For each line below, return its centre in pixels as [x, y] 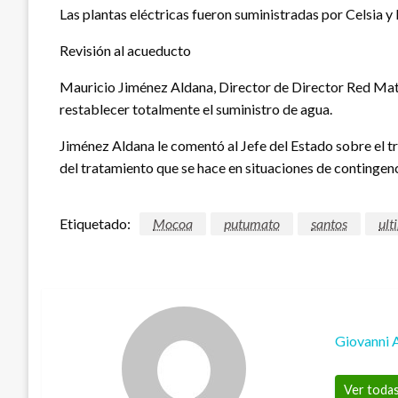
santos [329, 223]
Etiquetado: [95, 223]
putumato [252, 223]
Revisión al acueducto [125, 50]
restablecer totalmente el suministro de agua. [196, 108]
